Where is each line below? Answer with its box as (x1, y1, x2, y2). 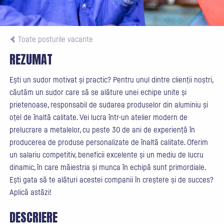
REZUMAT (9, 50, 52, 68)
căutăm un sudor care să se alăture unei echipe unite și (9, 88, 186, 96)
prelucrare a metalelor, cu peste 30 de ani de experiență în (9, 126, 195, 134)
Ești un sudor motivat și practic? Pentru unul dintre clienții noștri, (9, 76, 213, 84)
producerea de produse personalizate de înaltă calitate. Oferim (9, 138, 208, 146)
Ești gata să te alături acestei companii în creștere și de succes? (9, 176, 213, 184)
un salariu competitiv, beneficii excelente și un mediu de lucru (9, 151, 203, 159)
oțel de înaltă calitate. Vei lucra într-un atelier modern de (9, 113, 187, 121)
